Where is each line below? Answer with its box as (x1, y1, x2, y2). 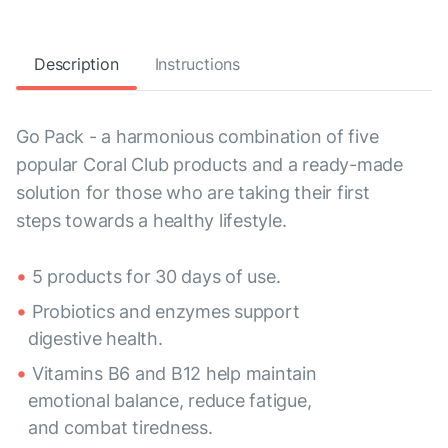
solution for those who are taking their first (16, 182, 370, 204)
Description (34, 54, 119, 75)
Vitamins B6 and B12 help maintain (32, 363, 317, 385)
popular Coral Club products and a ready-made (16, 154, 403, 176)
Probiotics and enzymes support (32, 301, 300, 323)
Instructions (154, 54, 240, 75)
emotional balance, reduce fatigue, (28, 390, 312, 412)
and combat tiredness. (28, 417, 213, 439)
